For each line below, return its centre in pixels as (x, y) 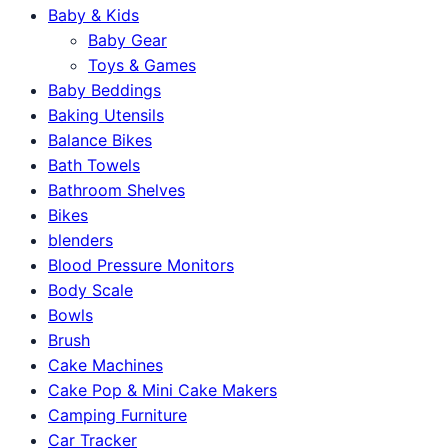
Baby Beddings (104, 89)
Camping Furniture (117, 414)
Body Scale (90, 289)
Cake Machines (105, 364)
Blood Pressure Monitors (141, 264)
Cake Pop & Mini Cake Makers (162, 389)
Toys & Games (142, 64)
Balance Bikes (100, 139)
